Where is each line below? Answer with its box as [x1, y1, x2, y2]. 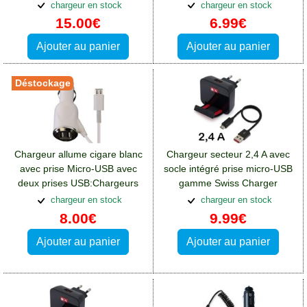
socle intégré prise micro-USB [164, 163, 293, 175]
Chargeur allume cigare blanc [14, 149, 143, 160]
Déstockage [15, 77, 71, 88]
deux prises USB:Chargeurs [18, 177, 138, 189]
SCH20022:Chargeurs [180, 192, 276, 204]
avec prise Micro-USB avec [19, 163, 137, 175]
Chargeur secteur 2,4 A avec [167, 149, 290, 160]
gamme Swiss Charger [179, 177, 278, 189]
